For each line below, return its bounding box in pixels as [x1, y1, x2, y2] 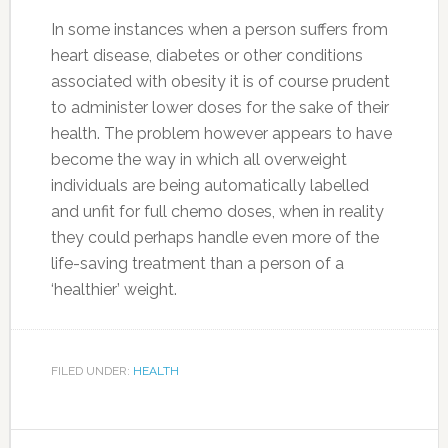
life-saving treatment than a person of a [50, 253, 344, 273]
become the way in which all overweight [50, 149, 347, 169]
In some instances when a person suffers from [50, 19, 388, 39]
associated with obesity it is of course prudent [50, 71, 390, 91]
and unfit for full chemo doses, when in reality [50, 201, 384, 221]
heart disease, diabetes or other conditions [50, 45, 363, 65]
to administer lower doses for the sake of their [50, 97, 389, 117]
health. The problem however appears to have [50, 123, 392, 143]
